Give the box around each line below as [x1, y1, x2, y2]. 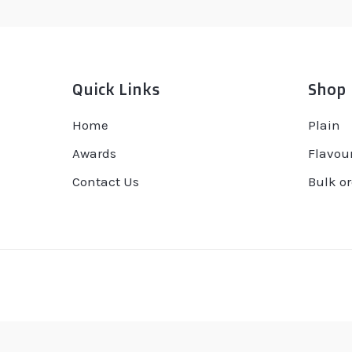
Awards [72, 145, 116, 161]
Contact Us [72, 173, 139, 189]
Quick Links [72, 79, 159, 99]
